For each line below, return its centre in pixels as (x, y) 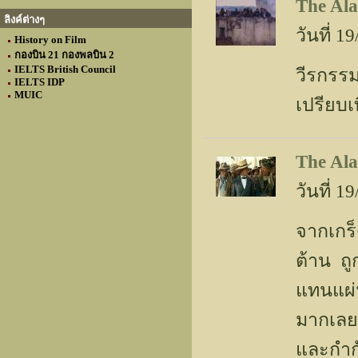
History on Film (50, 40)
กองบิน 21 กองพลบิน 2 (64, 55)
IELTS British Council (65, 69)
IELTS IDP (40, 82)
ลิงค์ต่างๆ (24, 20)
